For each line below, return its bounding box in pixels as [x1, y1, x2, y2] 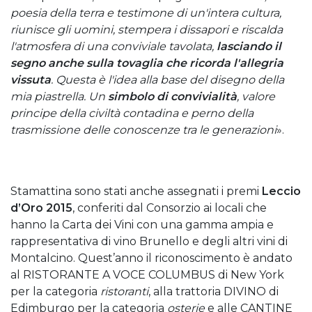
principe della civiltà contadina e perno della [10, 107, 253, 120]
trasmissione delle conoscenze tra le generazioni [10, 123, 276, 136]
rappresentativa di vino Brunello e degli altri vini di [10, 235, 288, 248]
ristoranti [100, 285, 148, 298]
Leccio [262, 185, 301, 198]
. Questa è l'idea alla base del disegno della [51, 73, 284, 86]
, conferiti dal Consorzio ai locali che [72, 201, 267, 214]
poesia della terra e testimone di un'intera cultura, [10, 6, 281, 19]
